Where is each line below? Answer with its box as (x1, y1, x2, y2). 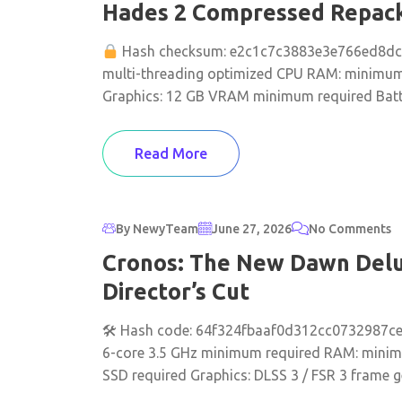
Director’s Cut (102, 279, 249, 304)
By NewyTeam (116, 221, 198, 236)
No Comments (309, 221, 391, 236)
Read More (135, 145, 207, 162)
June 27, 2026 (212, 221, 292, 236)
